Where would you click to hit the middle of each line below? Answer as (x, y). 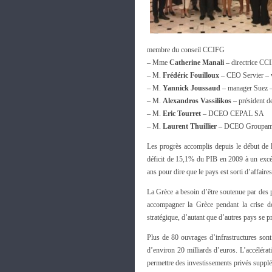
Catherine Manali (197, 63)
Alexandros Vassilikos (197, 101)
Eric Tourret (182, 114)
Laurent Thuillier (190, 126)
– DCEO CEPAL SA (233, 114)
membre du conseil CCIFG (186, 50)
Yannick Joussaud (192, 88)
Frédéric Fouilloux (191, 75)
